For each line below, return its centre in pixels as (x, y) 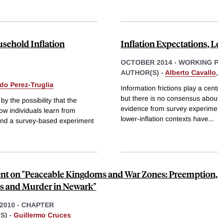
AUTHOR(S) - (143, 72)
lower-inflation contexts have (164, 118)
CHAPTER (38, 205)
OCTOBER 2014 (146, 62)
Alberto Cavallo (191, 72)
